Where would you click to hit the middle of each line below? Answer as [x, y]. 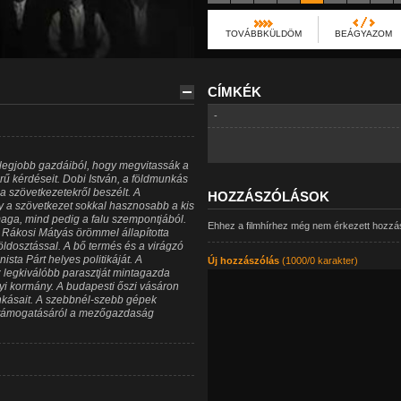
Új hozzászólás [243, 260]
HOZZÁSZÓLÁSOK [268, 196]
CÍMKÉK [234, 92]
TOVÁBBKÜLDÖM [263, 34]
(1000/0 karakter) [318, 260]
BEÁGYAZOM [363, 34]
